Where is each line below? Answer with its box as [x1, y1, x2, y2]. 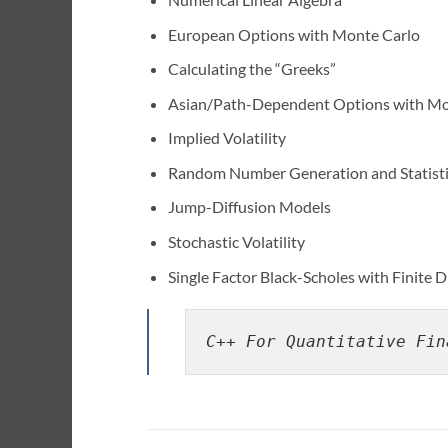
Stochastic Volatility [167, 232, 305, 252]
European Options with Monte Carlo [167, 24, 420, 44]
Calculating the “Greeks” [167, 59, 336, 79]
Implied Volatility [167, 128, 286, 148]
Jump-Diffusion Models [167, 197, 331, 217]
